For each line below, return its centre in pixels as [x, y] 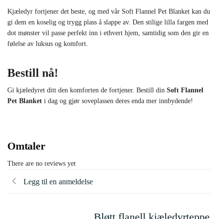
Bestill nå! [33, 73]
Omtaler [26, 146]
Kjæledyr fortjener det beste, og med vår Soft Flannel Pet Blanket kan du [109, 12]
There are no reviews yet [42, 164]
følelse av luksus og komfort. [48, 44]
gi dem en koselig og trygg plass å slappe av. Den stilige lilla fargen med [108, 22]
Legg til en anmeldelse [58, 181]
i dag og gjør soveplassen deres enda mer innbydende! [118, 101]
